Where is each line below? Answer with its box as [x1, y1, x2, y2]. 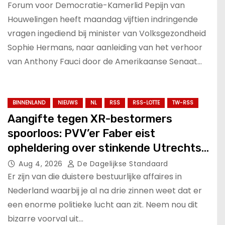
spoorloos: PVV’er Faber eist [8, 126, 155, 140]
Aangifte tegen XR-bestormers [8, 111, 172, 126]
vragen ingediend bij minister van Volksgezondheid [8, 28, 206, 40]
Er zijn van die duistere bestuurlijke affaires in [8, 170, 182, 182]
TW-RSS [172, 98, 193, 106]
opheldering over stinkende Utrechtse [8, 141, 208, 155]
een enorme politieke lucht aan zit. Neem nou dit [8, 198, 198, 210]
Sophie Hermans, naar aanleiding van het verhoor [8, 42, 202, 54]
